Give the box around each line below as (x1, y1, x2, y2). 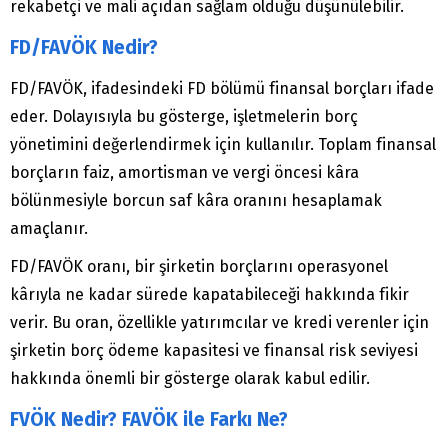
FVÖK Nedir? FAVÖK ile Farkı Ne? (10, 408, 288, 432)
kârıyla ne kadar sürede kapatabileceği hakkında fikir (10, 285, 409, 305)
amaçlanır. (10, 219, 88, 239)
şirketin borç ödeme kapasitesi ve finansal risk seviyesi (10, 341, 418, 361)
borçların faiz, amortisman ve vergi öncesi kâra (10, 163, 359, 183)
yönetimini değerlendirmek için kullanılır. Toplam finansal (10, 135, 436, 155)
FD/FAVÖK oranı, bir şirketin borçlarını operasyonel (10, 257, 388, 277)
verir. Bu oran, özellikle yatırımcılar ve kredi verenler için (10, 313, 429, 333)
